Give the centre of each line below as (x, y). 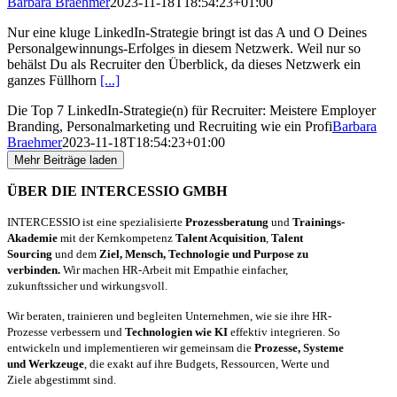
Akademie (32, 238)
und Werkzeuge (46, 364)
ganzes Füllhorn (54, 81)
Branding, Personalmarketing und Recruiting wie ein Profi (170, 127)
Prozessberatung (227, 222)
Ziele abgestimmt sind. (62, 380)
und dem (76, 254)
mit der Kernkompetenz (117, 238)
